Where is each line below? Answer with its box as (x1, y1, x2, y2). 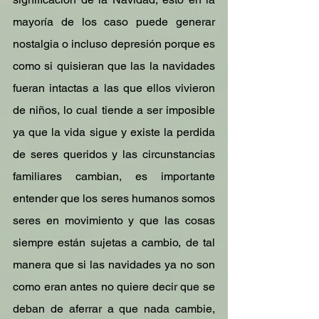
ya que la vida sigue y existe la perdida (13, 125, 215, 139)
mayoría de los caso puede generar (13, 15, 215, 28)
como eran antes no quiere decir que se (13, 280, 215, 293)
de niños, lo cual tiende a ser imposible (13, 103, 215, 117)
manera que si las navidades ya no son (13, 258, 215, 271)
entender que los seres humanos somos (13, 192, 215, 205)
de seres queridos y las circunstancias (13, 147, 215, 161)
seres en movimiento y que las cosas (13, 214, 215, 227)
